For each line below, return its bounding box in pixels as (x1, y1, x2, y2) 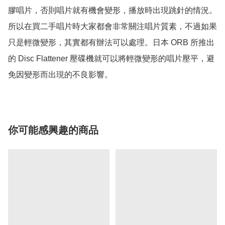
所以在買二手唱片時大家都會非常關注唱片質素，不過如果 (8, 22, 217, 31)
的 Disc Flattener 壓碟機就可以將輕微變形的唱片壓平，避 (8, 54, 214, 63)
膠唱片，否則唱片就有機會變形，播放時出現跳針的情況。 (8, 6, 217, 15)
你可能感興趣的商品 (8, 125, 98, 136)
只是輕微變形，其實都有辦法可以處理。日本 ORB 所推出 (8, 38, 214, 47)
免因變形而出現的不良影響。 (8, 70, 113, 79)
